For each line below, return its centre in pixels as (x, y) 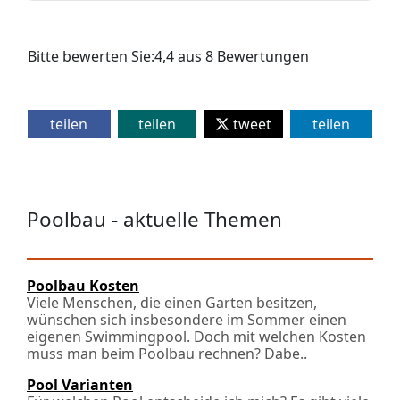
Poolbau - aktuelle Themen (154, 219)
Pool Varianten (80, 385)
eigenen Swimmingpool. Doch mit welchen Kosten (196, 337)
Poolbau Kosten (83, 286)
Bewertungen (261, 56)
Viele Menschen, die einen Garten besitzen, (172, 303)
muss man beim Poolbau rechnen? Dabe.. (167, 354)
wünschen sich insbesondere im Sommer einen (187, 320)
